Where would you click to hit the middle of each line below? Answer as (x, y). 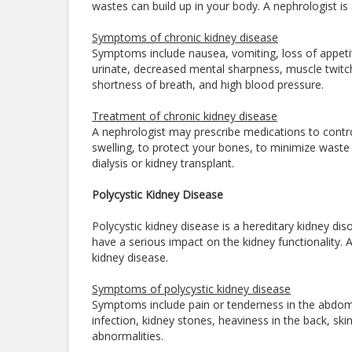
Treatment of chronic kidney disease (185, 116)
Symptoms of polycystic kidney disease (191, 289)
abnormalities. (129, 336)
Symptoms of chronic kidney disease (185, 37)
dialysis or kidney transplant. (165, 163)
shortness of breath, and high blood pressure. (208, 84)
